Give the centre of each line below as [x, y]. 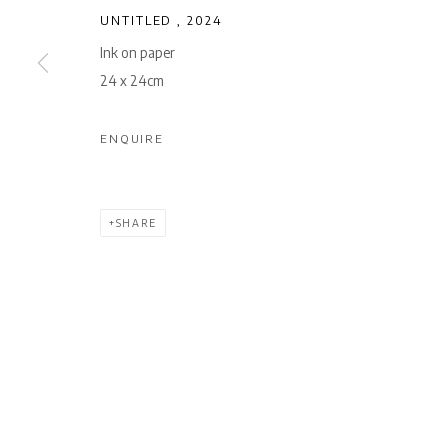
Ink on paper [137, 52]
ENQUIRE [132, 138]
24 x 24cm [132, 80]
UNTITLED [139, 20]
